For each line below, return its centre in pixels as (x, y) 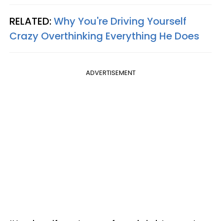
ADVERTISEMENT (110, 73)
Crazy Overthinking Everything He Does (104, 36)
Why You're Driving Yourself (120, 21)
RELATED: (32, 21)
